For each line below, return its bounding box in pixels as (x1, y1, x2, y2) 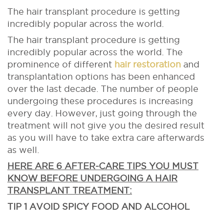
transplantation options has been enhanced (7, 72, 195, 81)
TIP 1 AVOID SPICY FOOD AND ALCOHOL (7, 202, 190, 211)
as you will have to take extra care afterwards (7, 133, 204, 142)
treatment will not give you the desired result (7, 121, 204, 130)
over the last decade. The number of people (7, 84, 198, 93)
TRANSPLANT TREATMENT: (7, 186, 132, 195)
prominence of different (7, 60, 114, 69)
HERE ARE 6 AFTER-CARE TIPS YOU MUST (7, 161, 198, 171)
